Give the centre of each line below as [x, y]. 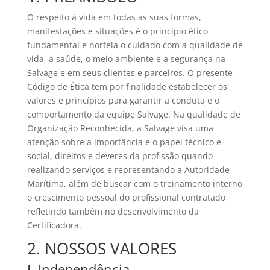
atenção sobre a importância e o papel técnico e [124, 142]
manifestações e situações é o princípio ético [117, 31]
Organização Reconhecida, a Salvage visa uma [120, 128]
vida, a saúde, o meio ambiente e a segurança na [126, 58]
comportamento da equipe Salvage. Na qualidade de [133, 114]
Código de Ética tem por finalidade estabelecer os [127, 86]
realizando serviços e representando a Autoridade [128, 169]
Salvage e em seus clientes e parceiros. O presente [130, 72]
